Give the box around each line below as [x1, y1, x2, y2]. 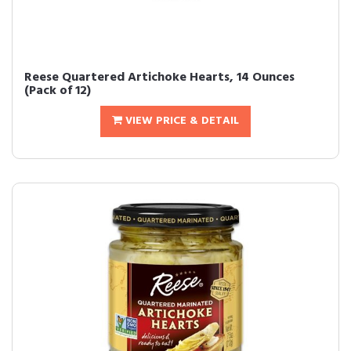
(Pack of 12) [24, 81, 91, 101]
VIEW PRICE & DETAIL [122, 112, 239, 130]
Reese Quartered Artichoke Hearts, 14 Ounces [24, 67, 295, 88]
